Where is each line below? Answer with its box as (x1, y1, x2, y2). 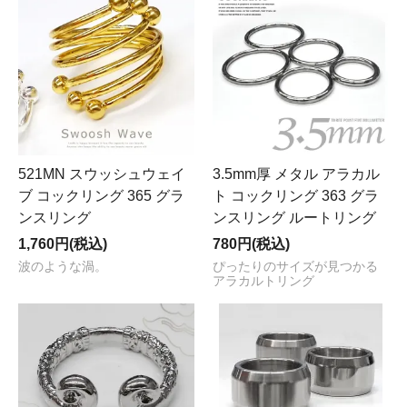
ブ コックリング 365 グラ (18, 188, 184, 204)
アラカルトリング (213, 274, 314, 289)
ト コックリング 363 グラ (213, 188, 379, 204)
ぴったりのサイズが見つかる (213, 260, 378, 274)
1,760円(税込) (18, 236, 107, 253)
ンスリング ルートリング (213, 210, 376, 226)
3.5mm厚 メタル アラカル (213, 166, 380, 183)
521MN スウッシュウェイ (18, 166, 185, 183)
